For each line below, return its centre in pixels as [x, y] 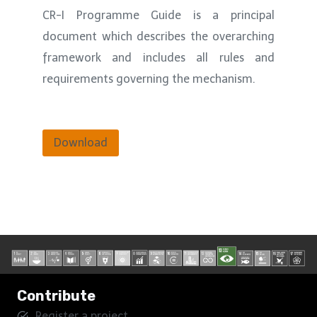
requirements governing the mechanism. [149, 79]
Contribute [56, 296]
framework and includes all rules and [158, 57]
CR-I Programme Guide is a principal [158, 15]
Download [81, 143]
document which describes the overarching [158, 36]
